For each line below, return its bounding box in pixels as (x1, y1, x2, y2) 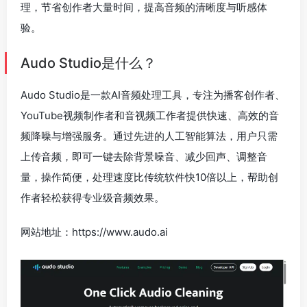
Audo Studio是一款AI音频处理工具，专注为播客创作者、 (21, 88, 285, 101)
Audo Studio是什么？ (21, 55, 156, 71)
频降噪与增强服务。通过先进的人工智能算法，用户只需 (21, 130, 278, 143)
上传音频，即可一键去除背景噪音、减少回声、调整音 (21, 150, 267, 163)
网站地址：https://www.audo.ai (21, 225, 168, 238)
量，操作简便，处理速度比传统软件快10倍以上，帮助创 (21, 171, 278, 184)
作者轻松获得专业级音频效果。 (21, 191, 164, 204)
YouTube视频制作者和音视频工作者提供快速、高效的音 (21, 109, 279, 122)
